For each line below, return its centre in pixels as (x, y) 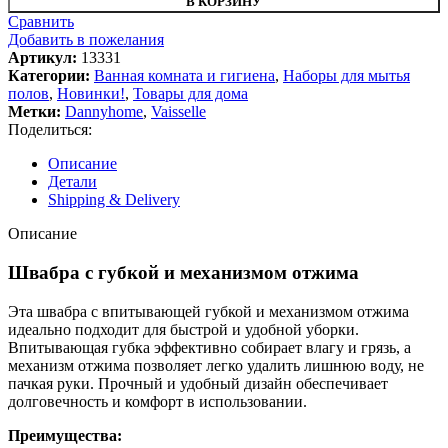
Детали (72, 182)
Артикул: (44, 58)
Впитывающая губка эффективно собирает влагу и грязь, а (209, 347)
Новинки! (91, 94)
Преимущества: (65, 435)
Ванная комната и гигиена (184, 76)
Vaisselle (178, 112)
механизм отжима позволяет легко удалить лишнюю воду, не (216, 365)
